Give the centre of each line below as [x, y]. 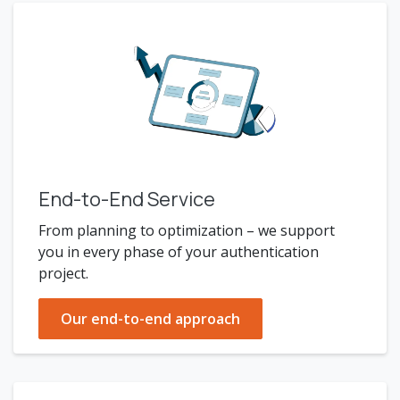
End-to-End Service [127, 199]
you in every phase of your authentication [179, 252]
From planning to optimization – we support [187, 230]
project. [63, 273]
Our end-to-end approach [150, 319]
